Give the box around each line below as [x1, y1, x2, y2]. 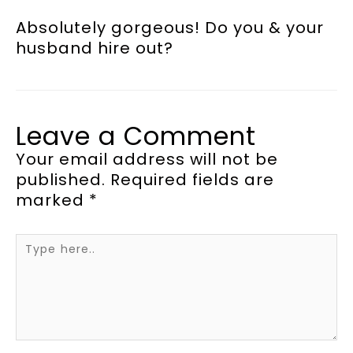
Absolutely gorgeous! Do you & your [16, 17, 324, 39]
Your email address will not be [16, 148, 278, 171]
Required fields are [110, 169, 274, 191]
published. [16, 169, 106, 191]
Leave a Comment [16, 118, 256, 154]
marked [16, 189, 89, 212]
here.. [15, 247, 54, 266]
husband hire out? [16, 37, 173, 60]
